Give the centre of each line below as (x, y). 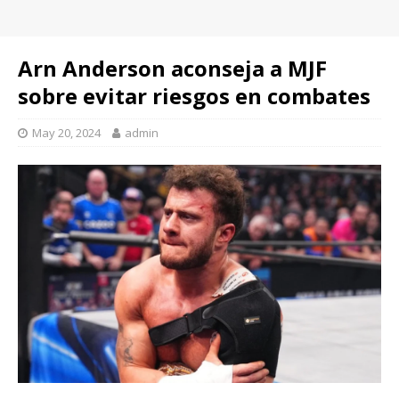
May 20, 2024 (66, 133)
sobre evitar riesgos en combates (194, 96)
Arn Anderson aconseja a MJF (172, 68)
